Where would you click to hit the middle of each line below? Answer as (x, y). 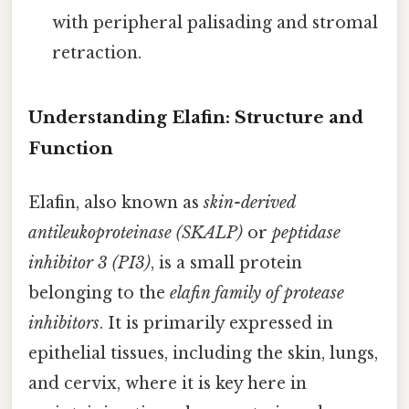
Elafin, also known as (116, 203)
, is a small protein (226, 263)
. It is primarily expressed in (216, 324)
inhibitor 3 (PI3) (89, 263)
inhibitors (64, 324)
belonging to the (99, 294)
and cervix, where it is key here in (168, 384)
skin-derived (249, 203)
